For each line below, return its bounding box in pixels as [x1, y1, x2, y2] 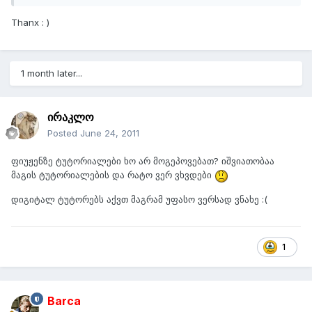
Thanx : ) [11, 17, 49, 29]
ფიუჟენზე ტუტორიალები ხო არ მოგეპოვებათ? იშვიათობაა [11, 155, 274, 167]
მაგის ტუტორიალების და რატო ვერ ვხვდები [11, 169, 214, 181]
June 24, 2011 [80, 127, 139, 139]
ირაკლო [47, 110, 94, 125]
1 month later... [21, 68, 82, 79]
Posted [47, 127, 80, 139]
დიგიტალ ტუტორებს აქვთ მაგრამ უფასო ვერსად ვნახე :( [11, 193, 267, 205]
